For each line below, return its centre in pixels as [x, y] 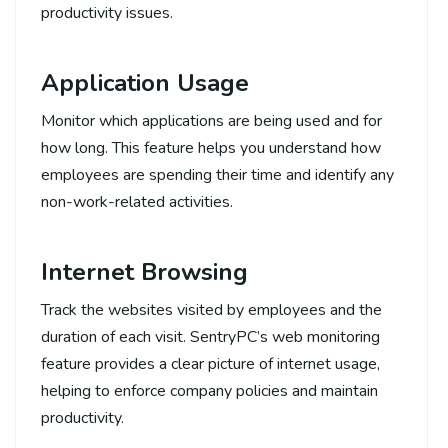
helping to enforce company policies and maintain [209, 390]
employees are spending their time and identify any [217, 174]
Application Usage [145, 82]
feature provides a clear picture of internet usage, [210, 363]
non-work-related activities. [137, 201]
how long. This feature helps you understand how [211, 147]
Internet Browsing [144, 271]
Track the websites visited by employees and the [211, 309]
